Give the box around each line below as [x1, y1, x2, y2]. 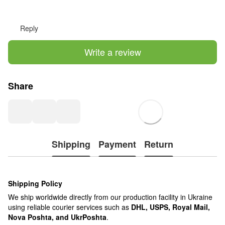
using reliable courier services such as [8, 201, 131, 212]
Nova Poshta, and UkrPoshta [8, 211, 106, 222]
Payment [98, 138, 136, 151]
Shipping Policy [8, 178, 62, 188]
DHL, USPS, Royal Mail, [131, 201, 210, 212]
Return [144, 138, 173, 151]
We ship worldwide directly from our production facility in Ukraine [8, 191, 212, 202]
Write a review [84, 45, 141, 59]
